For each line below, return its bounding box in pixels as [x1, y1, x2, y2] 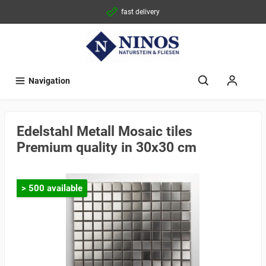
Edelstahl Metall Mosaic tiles [17, 123, 192, 140]
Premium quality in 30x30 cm [17, 140, 197, 156]
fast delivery [121, 8, 160, 16]
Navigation [28, 76, 70, 87]
